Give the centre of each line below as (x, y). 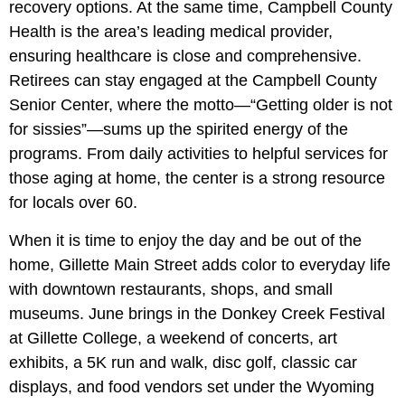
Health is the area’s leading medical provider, (171, 32)
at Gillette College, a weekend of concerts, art (173, 339)
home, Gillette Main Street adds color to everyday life (200, 265)
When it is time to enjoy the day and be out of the (185, 241)
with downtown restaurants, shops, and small (171, 290)
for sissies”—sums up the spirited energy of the (179, 130)
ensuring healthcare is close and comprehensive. (185, 57)
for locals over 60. (73, 203)
